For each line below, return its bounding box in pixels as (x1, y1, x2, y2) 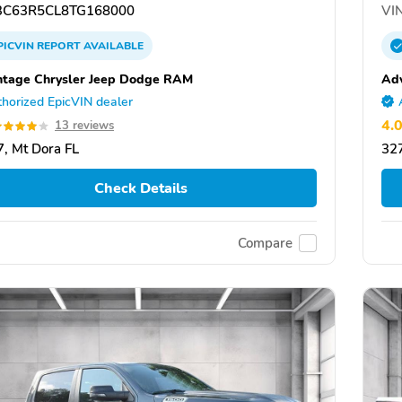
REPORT (37, 39, 81, 53)
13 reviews (55, 118, 114, 134)
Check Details (93, 178, 188, 198)
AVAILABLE (81, 39, 144, 53)
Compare (238, 233, 293, 252)
